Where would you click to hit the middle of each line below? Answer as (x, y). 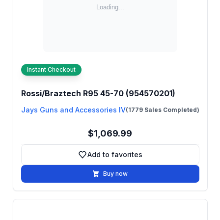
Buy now (115, 174)
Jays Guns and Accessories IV (73, 110)
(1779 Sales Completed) (162, 110)
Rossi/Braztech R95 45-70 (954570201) (98, 93)
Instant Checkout (51, 69)
